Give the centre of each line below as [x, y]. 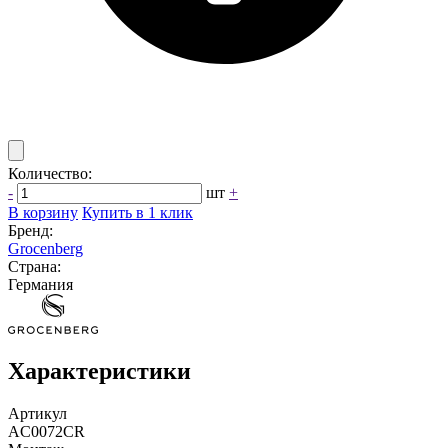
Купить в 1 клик [137, 212]
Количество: [50, 173]
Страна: [34, 266]
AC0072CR [46, 431]
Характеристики [99, 370]
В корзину [43, 212]
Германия [40, 284]
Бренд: [30, 230]
